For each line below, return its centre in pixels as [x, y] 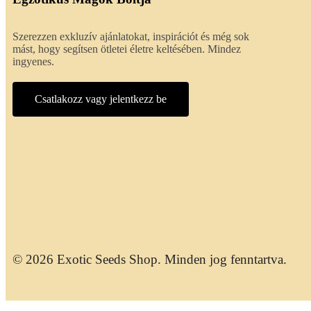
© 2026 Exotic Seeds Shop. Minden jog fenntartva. [150, 260]
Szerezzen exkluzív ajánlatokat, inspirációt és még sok [131, 37]
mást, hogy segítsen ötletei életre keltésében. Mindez [127, 49]
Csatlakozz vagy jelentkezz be [101, 99]
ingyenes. [33, 62]
